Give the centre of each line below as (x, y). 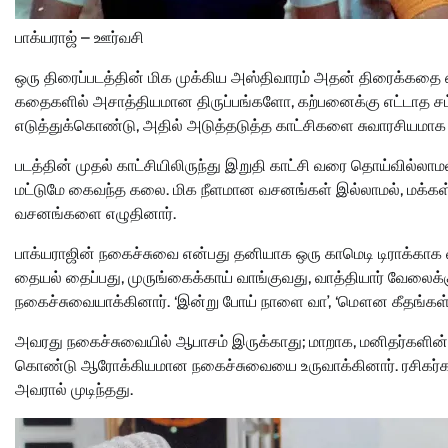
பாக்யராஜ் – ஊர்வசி (79, 37)
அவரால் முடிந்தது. (74, 389)
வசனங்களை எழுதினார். (95, 213)
